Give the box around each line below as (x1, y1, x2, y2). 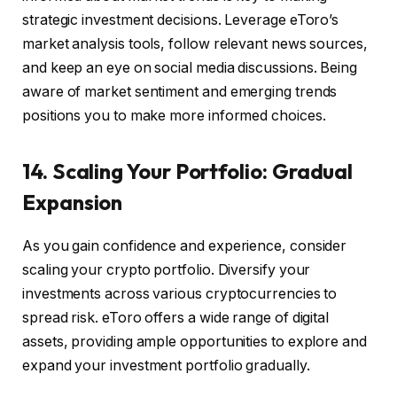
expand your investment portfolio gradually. (22, 357, 310, 375)
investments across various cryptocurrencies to (22, 285, 338, 303)
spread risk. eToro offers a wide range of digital (22, 309, 330, 327)
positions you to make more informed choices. (22, 106, 326, 124)
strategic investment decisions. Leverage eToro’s (22, 11, 339, 28)
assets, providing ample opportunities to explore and (22, 333, 367, 351)
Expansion (22, 189, 123, 216)
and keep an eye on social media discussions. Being (22, 58, 358, 76)
